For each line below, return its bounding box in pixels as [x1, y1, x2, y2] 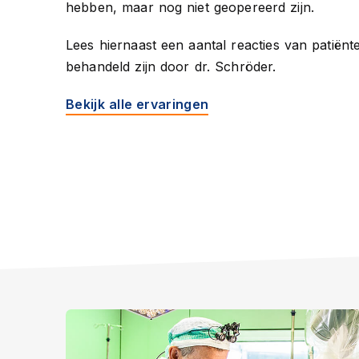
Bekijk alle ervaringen [66, 96, 209, 112]
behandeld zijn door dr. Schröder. [66, 58, 276, 75]
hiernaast [99, 37, 157, 53]
